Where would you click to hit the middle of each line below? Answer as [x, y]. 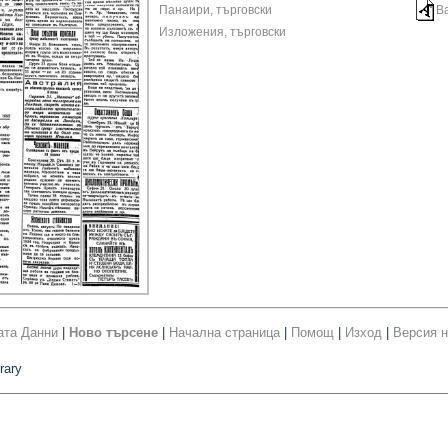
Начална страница [224, 333]
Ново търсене [113, 333]
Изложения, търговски [222, 32]
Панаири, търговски [215, 10]
